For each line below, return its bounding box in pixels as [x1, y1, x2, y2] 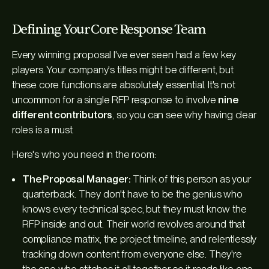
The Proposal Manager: [22, 172, 131, 185]
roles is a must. [12, 123, 74, 136]
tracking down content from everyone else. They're [22, 247, 242, 260]
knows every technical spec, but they [22, 202, 184, 215]
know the [204, 202, 247, 215]
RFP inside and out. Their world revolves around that [22, 217, 246, 230]
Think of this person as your [130, 172, 251, 185]
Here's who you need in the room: [12, 148, 156, 160]
